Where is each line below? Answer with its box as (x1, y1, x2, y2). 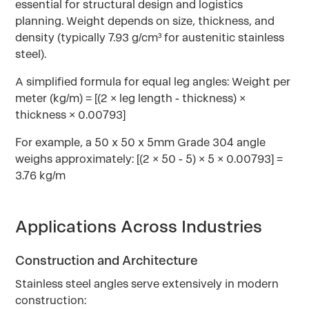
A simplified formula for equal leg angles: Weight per (15, 74, 291, 89)
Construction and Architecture (15, 252, 199, 268)
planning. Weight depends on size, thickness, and (15, 14, 275, 28)
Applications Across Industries (15, 216, 263, 237)
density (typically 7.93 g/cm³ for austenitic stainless (15, 30, 285, 45)
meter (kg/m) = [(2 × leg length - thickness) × (15, 91, 246, 106)
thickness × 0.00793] (15, 108, 126, 122)
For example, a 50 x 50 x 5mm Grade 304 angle (15, 135, 266, 150)
